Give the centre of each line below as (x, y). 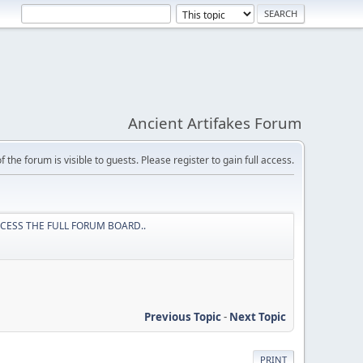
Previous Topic (183, 316)
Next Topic (258, 316)
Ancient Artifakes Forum (215, 123)
